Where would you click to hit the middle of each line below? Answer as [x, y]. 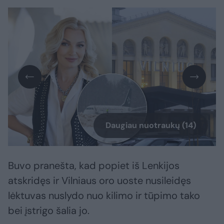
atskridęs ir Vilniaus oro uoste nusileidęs [99, 181]
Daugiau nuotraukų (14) [151, 125]
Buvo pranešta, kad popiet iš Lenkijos [94, 166]
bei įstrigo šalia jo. [49, 211]
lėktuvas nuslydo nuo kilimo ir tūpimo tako [104, 196]
